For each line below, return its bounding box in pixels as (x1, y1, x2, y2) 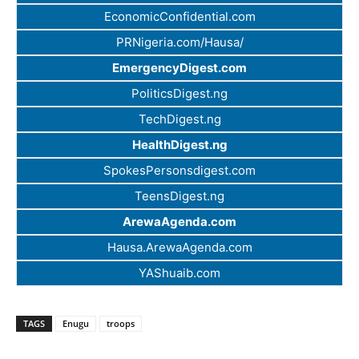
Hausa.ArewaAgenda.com (107, 240, 252, 256)
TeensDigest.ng (135, 188, 224, 204)
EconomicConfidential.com (103, 9, 256, 25)
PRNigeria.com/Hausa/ (115, 34, 244, 50)
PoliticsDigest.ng (131, 86, 228, 102)
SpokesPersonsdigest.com (103, 163, 256, 179)
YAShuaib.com (139, 265, 220, 281)
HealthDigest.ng (131, 137, 228, 153)
